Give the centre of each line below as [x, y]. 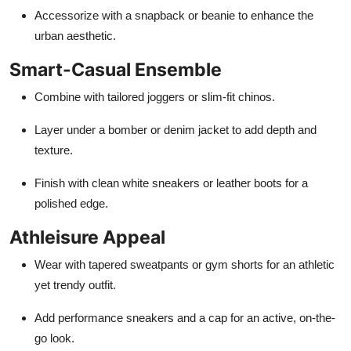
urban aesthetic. [75, 35]
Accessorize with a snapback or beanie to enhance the [174, 15]
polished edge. [71, 203]
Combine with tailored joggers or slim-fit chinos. [155, 96]
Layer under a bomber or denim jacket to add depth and [175, 129]
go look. [54, 338]
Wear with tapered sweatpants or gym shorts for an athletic [185, 264]
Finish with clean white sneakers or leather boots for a [171, 183]
